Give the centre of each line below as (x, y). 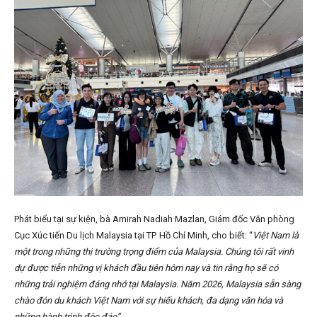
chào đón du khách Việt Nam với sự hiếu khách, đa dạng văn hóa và (149, 301)
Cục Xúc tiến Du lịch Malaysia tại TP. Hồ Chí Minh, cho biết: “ (133, 236)
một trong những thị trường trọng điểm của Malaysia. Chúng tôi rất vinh (154, 252)
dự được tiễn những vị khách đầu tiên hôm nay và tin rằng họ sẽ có (146, 268)
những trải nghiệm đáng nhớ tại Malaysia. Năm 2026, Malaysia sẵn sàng (157, 284)
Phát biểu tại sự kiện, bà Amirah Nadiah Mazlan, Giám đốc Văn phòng (154, 219)
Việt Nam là (276, 236)
